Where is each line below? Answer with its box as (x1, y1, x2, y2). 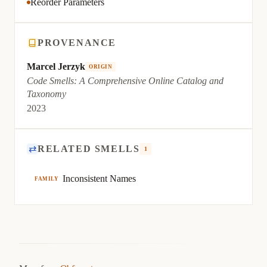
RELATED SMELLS (38, 144, 140, 154)
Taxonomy (27, 89, 66, 99)
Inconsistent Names (63, 173, 136, 184)
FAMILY (35, 176, 59, 182)
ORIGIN (89, 64, 113, 70)
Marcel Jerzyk (27, 61, 85, 72)
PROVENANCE (38, 38, 116, 48)
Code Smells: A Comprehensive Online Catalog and (27, 76, 223, 86)
